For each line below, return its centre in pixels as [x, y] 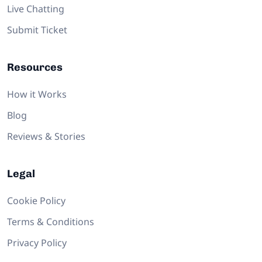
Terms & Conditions [51, 222]
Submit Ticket [37, 30]
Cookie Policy [36, 201]
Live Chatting [36, 9]
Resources [35, 68]
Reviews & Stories [46, 137]
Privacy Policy [37, 243]
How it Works [37, 94]
